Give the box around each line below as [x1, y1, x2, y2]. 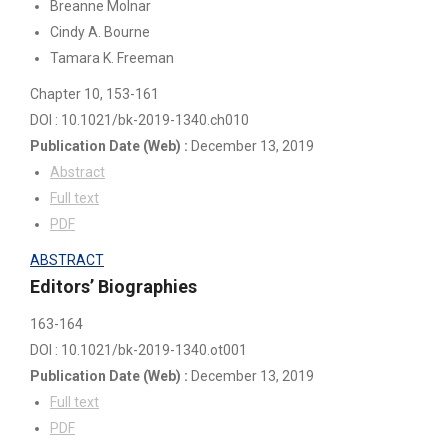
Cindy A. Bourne [50, 23, 150, 40]
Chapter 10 [30, 85, 100, 102]
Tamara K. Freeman [50, 49, 174, 66]
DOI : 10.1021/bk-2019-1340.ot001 [30, 341, 247, 358]
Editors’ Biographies [30, 275, 197, 297]
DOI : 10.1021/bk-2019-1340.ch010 [30, 111, 249, 128]
